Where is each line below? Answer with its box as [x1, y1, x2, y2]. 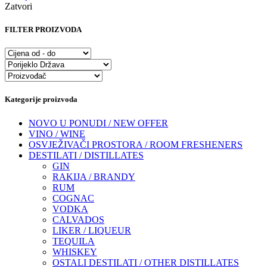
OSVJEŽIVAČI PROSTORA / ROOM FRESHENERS [29, 139, 243, 150]
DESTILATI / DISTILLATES [29, 150, 144, 160]
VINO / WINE [29, 128, 85, 139]
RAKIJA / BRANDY [52, 171, 135, 182]
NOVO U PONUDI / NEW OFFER [29, 117, 168, 128]
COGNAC [52, 193, 94, 203]
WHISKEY [52, 246, 97, 257]
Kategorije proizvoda [5, 95, 77, 104]
